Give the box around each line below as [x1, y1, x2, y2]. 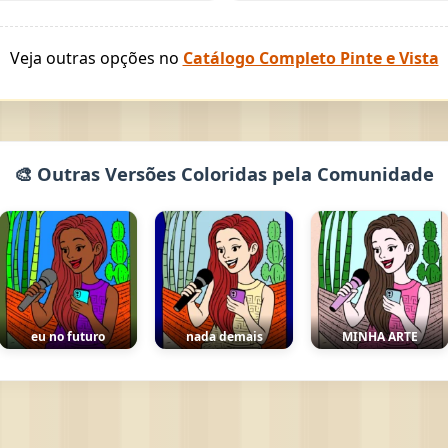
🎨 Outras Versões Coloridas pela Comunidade [14, 161, 434, 187]
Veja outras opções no [9, 47, 183, 70]
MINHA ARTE [342, 328, 418, 346]
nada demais [185, 328, 263, 346]
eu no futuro [31, 328, 105, 346]
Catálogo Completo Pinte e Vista [182, 47, 439, 70]
